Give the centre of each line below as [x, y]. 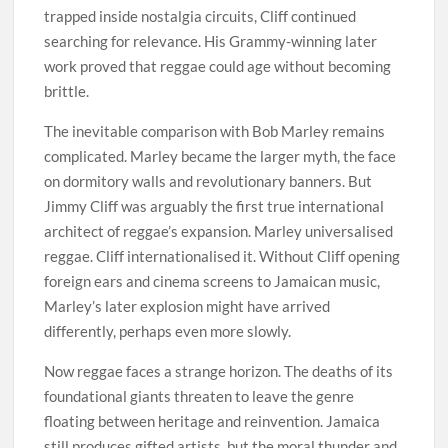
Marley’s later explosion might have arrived [187, 306]
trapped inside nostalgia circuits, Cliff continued [200, 16]
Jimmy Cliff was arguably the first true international [214, 206]
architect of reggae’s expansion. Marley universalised [219, 231]
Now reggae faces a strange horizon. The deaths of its [219, 371]
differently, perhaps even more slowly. [168, 331]
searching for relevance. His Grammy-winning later [211, 41]
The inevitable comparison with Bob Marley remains [215, 131]
